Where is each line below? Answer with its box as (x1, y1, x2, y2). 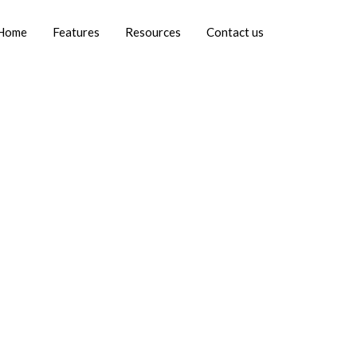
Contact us (206, 25, 264, 39)
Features (53, 25, 100, 39)
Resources (125, 25, 181, 39)
